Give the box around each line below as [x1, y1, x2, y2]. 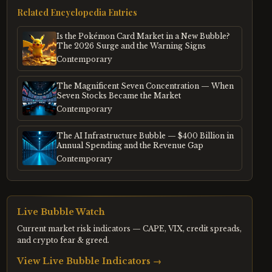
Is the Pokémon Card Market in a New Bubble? [56, 32, 229, 41]
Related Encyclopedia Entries [16, 7, 137, 18]
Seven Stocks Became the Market [56, 91, 181, 100]
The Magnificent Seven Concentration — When [56, 81, 234, 90]
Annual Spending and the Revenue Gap [56, 141, 203, 150]
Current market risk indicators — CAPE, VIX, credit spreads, [16, 224, 242, 233]
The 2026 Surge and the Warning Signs [56, 41, 206, 50]
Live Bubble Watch [16, 206, 105, 217]
